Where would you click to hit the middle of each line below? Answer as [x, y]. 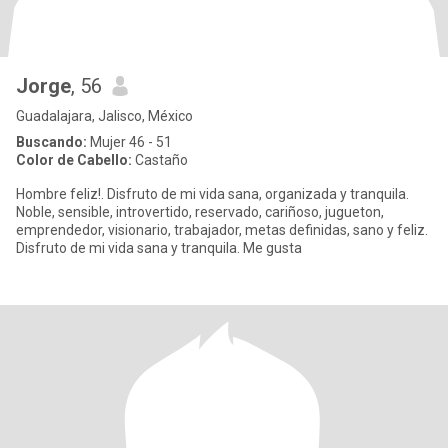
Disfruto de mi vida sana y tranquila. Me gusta [159, 248]
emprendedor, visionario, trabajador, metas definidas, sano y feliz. [222, 230]
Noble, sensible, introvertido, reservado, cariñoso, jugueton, [200, 212]
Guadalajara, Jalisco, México [104, 116]
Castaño [160, 160]
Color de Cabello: [74, 160]
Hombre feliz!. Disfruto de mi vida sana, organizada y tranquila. [61, 194]
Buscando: [51, 142]
